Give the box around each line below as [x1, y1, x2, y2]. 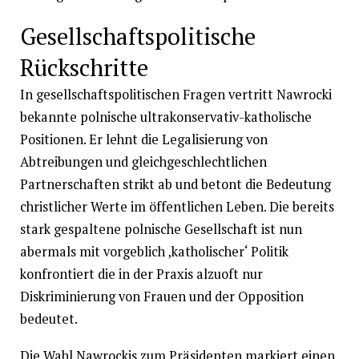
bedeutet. [19, 309, 78, 328]
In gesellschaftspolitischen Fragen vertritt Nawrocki [19, 85, 332, 103]
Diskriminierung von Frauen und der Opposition [19, 287, 304, 305]
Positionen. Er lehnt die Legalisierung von [19, 130, 268, 148]
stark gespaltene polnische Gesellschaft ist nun [19, 220, 302, 238]
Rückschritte [19, 51, 148, 83]
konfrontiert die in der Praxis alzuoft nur [19, 264, 263, 283]
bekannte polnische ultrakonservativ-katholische [19, 107, 312, 126]
